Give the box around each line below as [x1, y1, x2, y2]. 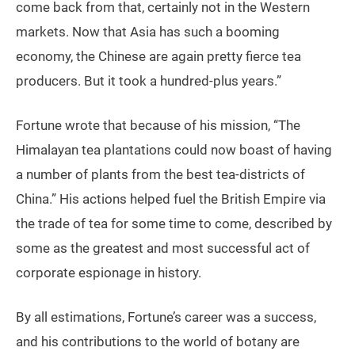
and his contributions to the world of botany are [16, 334, 300, 350]
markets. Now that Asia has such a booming [16, 24, 280, 40]
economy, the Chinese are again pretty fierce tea [16, 48, 301, 65]
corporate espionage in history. [16, 265, 201, 281]
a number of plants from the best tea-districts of [16, 166, 305, 183]
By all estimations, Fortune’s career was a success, [16, 309, 316, 326]
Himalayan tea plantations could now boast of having [16, 142, 332, 158]
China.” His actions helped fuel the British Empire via [16, 191, 326, 208]
